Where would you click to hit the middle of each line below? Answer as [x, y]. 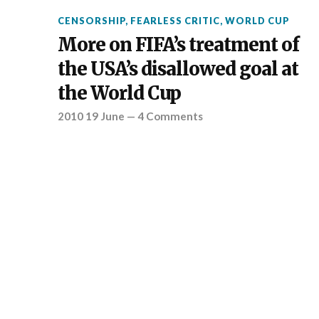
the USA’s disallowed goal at [178, 69]
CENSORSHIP [91, 20]
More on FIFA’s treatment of [178, 45]
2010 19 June [91, 116]
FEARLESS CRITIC [175, 20]
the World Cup [119, 93]
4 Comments [170, 116]
